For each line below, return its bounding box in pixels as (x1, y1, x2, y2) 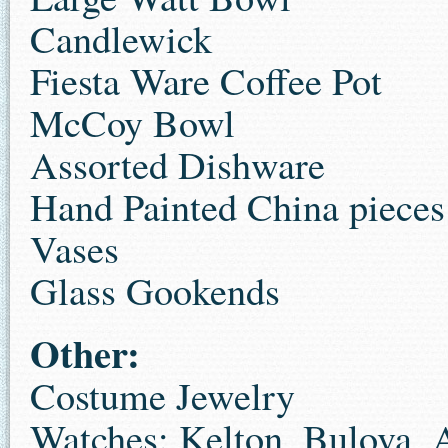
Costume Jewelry (30, 370, 295, 421)
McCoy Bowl (30, 97, 235, 148)
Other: (30, 325, 140, 381)
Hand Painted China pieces (30, 181, 445, 232)
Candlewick (30, 13, 212, 64)
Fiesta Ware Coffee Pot (30, 55, 382, 106)
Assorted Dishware (30, 139, 325, 190)
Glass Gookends (30, 265, 280, 316)
